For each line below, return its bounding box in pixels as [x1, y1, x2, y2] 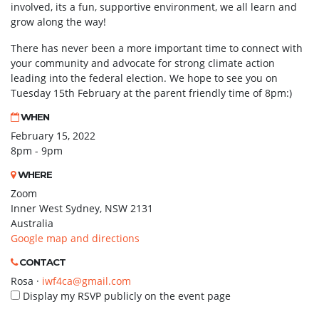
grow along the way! [11, 15, 106, 28]
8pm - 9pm [11, 144, 63, 157]
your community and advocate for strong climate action [11, 56, 275, 70]
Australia [11, 216, 53, 230]
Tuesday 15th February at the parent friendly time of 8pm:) [11, 86, 292, 100]
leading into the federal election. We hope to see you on [11, 71, 278, 85]
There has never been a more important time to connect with [11, 41, 303, 55]
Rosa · [11, 274, 42, 288]
